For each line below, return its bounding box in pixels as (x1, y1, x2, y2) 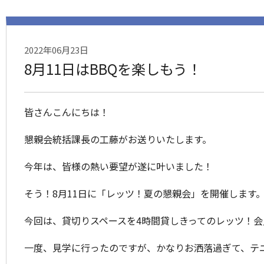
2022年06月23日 (24, 44, 88, 56)
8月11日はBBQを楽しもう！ (24, 58, 202, 79)
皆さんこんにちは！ (24, 105, 109, 119)
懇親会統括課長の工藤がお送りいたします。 (24, 132, 212, 146)
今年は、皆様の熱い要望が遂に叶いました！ (24, 159, 213, 173)
